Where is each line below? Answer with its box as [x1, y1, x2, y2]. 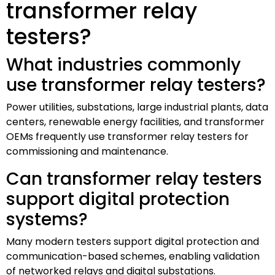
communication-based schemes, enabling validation [6, 249, 260, 263]
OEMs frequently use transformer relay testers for [6, 129, 249, 144]
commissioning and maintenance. [6, 144, 168, 158]
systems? [6, 207, 88, 231]
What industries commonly [6, 52, 241, 77]
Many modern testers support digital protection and [6, 234, 259, 249]
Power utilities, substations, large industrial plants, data [6, 99, 268, 114]
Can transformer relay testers [6, 166, 262, 191]
